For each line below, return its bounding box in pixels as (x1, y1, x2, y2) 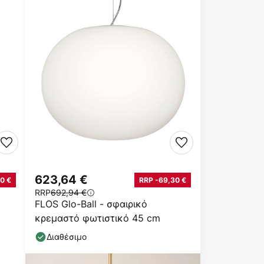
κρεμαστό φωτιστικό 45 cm (35, 212, 160, 225)
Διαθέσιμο (47, 231, 87, 243)
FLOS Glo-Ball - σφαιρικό (35, 197, 147, 211)
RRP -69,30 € (139, 175, 186, 184)
